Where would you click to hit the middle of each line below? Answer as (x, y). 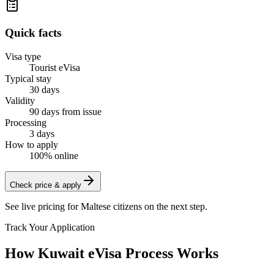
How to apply (31, 144)
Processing (26, 122)
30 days (44, 89)
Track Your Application (50, 227)
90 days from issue (65, 111)
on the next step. (175, 206)
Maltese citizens (111, 206)
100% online (54, 155)
